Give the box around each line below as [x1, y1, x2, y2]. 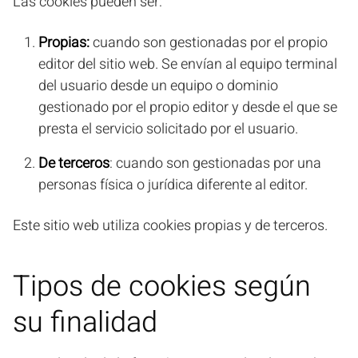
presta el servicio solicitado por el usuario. [38, 118, 298, 140]
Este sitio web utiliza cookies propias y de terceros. [13, 215, 328, 237]
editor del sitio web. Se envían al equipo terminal [38, 54, 337, 75]
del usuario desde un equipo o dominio [38, 75, 278, 97]
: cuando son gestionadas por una [109, 153, 321, 174]
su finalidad [13, 301, 157, 344]
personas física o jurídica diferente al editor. [38, 174, 308, 196]
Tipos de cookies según [13, 265, 311, 308]
